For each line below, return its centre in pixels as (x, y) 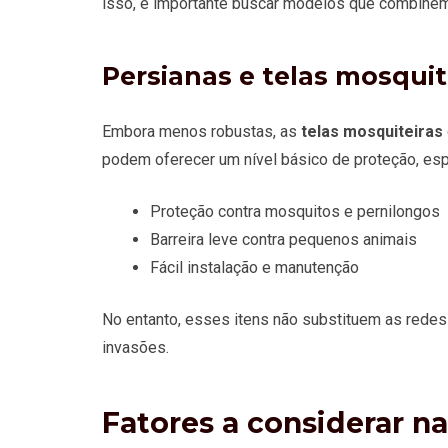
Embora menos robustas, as (201, 131)
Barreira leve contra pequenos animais (283, 239)
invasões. (135, 347)
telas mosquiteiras (372, 131)
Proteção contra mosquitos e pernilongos (295, 211)
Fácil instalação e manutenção (254, 267)
